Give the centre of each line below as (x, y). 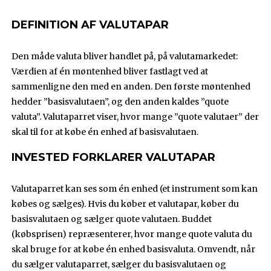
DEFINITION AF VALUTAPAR (90, 25)
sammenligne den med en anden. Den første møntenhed (131, 87)
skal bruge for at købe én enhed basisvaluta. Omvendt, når (134, 250)
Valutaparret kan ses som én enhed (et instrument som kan (135, 189)
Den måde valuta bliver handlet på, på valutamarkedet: (125, 57)
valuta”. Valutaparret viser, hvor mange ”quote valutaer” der (135, 117)
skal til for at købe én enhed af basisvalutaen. (105, 132)
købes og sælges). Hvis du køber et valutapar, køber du (126, 204)
